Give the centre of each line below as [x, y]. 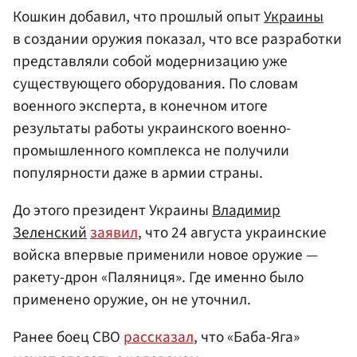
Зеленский [50, 232]
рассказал [159, 337]
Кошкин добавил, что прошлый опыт [138, 16]
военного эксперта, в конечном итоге [140, 106]
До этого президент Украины [112, 210]
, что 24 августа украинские [232, 232]
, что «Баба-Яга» [247, 337]
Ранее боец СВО [68, 337]
